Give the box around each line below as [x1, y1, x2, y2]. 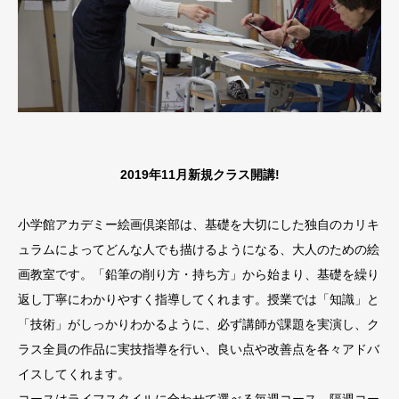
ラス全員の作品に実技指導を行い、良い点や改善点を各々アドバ [18, 341, 379, 356]
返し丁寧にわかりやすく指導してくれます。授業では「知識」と [18, 291, 379, 306]
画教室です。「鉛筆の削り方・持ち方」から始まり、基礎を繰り [18, 266, 379, 281]
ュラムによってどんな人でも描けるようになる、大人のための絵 [18, 241, 379, 256]
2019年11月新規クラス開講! [119, 167, 280, 182]
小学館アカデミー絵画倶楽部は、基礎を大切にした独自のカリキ [18, 216, 379, 232]
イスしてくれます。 [18, 366, 130, 381]
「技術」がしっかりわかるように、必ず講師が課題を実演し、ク [18, 316, 379, 331]
